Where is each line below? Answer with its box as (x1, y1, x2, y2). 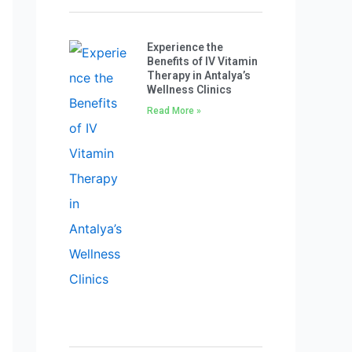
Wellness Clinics (146, 83, 232, 97)
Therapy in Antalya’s (146, 69, 251, 82)
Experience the (146, 41, 223, 54)
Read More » (146, 105, 201, 117)
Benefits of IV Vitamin (146, 55, 258, 68)
